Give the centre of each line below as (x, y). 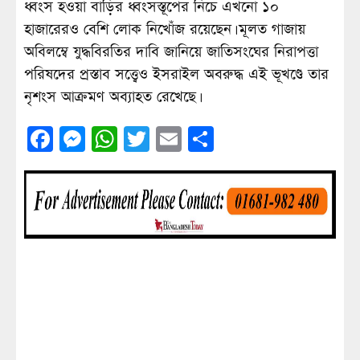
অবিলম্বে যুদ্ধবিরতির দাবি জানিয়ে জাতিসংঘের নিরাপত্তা (171, 52)
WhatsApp (172, 139)
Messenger (140, 139)
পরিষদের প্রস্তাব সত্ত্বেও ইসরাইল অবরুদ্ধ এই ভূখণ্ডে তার (176, 75)
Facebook (103, 139)
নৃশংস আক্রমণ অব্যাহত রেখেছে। (111, 97)
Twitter (187, 139)
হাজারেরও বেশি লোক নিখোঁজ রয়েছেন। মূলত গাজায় (165, 30)
